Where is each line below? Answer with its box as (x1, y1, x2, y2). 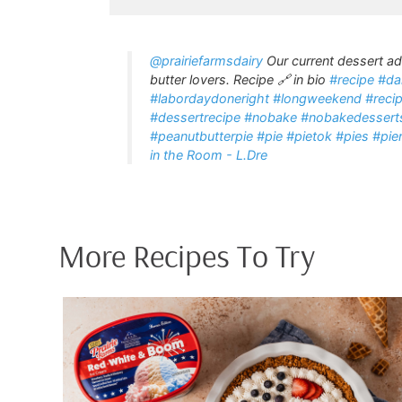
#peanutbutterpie (150, 128, 253, 144)
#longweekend (273, 91, 362, 106)
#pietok (286, 128, 332, 144)
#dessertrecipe (150, 109, 240, 125)
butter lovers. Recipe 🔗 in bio (150, 72, 329, 87)
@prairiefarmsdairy (150, 53, 263, 68)
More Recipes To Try (58, 235, 315, 275)
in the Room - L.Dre (150, 147, 267, 162)
